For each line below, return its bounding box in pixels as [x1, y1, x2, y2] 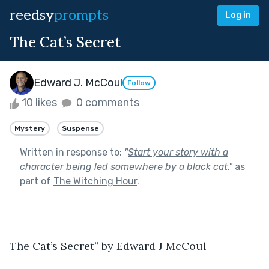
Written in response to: [20, 146, 124, 158]
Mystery [14, 124, 45, 133]
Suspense [62, 124, 99, 133]
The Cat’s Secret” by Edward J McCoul [10, 238, 207, 253]
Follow [127, 79, 151, 88]
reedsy [10, 7, 54, 24]
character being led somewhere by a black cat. [20, 160, 229, 172]
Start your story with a [128, 146, 228, 158]
